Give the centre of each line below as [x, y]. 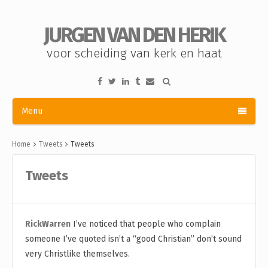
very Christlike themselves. [77, 254]
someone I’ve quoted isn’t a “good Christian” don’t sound [133, 239]
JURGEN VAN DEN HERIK [134, 35]
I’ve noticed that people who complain [146, 224]
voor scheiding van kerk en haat [134, 53]
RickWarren [48, 224]
